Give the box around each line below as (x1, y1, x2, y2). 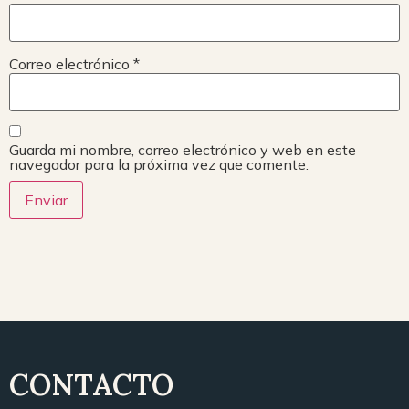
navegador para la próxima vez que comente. (9, 154, 309, 173)
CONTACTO (9, 365, 173, 404)
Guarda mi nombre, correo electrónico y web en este (9, 140, 356, 159)
